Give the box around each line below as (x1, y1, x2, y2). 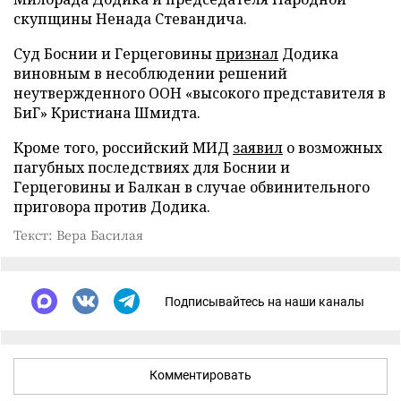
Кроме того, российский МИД (13, 138, 233, 158)
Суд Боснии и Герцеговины (13, 44, 216, 64)
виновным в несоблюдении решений (13, 64, 287, 83)
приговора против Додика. (13, 197, 210, 217)
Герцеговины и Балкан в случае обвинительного (13, 177, 370, 197)
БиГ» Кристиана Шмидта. (13, 103, 200, 123)
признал (216, 44, 278, 64)
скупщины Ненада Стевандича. (13, 9, 247, 29)
